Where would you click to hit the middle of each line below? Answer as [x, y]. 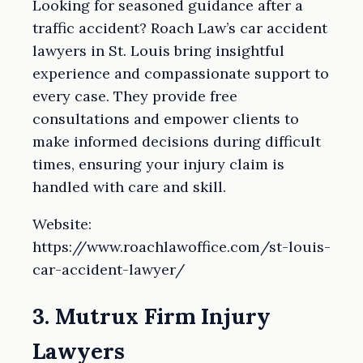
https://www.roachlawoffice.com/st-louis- [181, 246]
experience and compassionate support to [181, 73]
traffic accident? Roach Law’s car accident [180, 28]
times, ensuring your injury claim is [158, 164]
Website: [62, 224]
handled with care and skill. [129, 186]
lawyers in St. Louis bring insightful [158, 50]
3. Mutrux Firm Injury [152, 316]
